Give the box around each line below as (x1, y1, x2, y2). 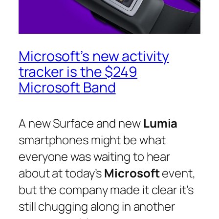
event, (159, 164, 196, 181)
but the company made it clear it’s (19, 181, 194, 197)
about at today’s (19, 164, 105, 181)
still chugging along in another (19, 197, 175, 214)
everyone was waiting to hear (19, 148, 171, 164)
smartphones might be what (19, 131, 166, 148)
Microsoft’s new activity (19, 46, 169, 66)
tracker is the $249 (19, 62, 138, 81)
